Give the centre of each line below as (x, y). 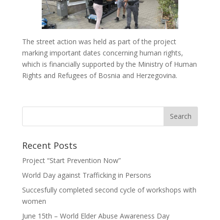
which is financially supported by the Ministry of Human (109, 64)
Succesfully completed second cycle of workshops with (109, 190)
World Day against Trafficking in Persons (86, 175)
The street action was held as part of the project (99, 41)
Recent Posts (49, 145)
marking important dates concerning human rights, (102, 53)
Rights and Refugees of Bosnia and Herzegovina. (99, 75)
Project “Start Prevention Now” (71, 160)
